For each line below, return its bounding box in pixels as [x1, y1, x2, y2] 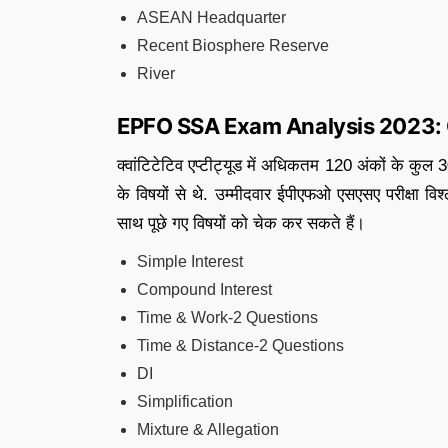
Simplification [137, 393, 233, 410]
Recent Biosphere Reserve [137, 37, 329, 54]
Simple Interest [137, 253, 243, 270]
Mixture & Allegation [137, 421, 279, 438]
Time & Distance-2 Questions [137, 337, 344, 354]
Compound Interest [137, 281, 272, 298]
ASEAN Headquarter [137, 9, 286, 26]
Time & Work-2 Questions [137, 309, 318, 326]
